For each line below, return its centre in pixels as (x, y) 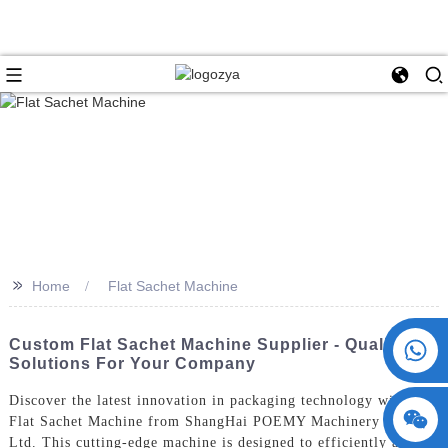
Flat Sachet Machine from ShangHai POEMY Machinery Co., (210, 421)
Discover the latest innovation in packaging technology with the (220, 400)
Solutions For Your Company (132, 363)
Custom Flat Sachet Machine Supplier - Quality (206, 344)
